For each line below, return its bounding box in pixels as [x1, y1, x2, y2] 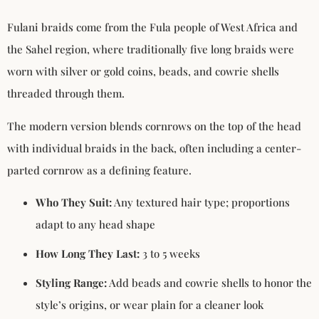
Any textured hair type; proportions [112, 195, 290, 209]
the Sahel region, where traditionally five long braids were [7, 42, 294, 57]
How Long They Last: [36, 246, 140, 261]
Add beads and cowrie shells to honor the [107, 276, 312, 290]
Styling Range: [36, 276, 107, 290]
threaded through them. [7, 86, 125, 101]
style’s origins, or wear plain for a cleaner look [36, 298, 263, 312]
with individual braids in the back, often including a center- [7, 140, 301, 155]
